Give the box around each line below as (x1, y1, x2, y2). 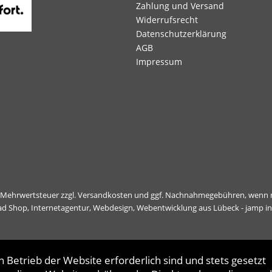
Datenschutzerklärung (136, 28, 226, 39)
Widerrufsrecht (136, 14, 198, 25)
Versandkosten (78, 189, 132, 200)
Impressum (136, 56, 182, 67)
